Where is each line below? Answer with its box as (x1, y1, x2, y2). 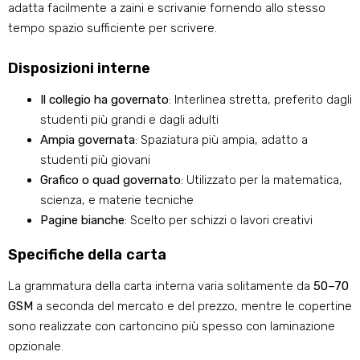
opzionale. (8, 339, 63, 354)
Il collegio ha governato (40, 92, 169, 108)
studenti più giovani (40, 153, 150, 168)
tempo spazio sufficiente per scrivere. (8, 21, 217, 36)
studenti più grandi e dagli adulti (40, 112, 219, 128)
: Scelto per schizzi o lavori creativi (125, 213, 313, 228)
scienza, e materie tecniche (40, 193, 194, 208)
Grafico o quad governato (40, 173, 181, 188)
